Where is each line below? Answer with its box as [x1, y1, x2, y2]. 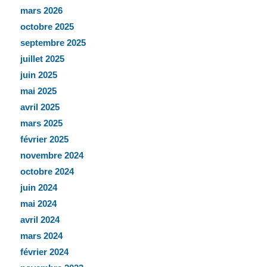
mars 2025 [20, 118, 63, 129]
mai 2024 [20, 198, 57, 209]
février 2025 [20, 134, 69, 145]
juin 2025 [20, 70, 57, 80]
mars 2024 [20, 231, 63, 241]
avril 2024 [20, 215, 60, 225]
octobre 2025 [20, 21, 74, 32]
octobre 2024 [20, 166, 74, 177]
